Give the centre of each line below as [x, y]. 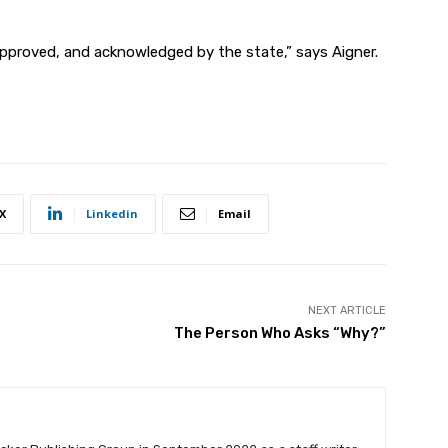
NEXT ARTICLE [346, 310]
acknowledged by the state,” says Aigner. [236, 51]
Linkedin [112, 213]
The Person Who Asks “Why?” [279, 332]
